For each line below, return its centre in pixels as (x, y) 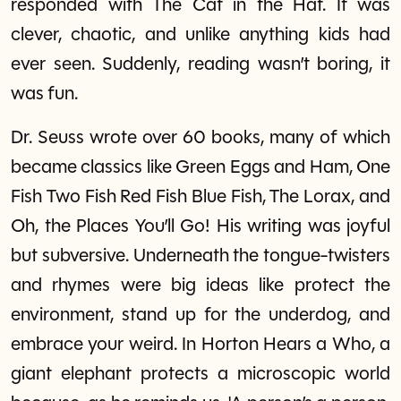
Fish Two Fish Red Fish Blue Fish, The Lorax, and (200, 197)
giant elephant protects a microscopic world (200, 374)
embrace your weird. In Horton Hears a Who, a (200, 345)
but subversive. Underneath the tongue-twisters (200, 256)
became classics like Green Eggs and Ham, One (200, 167)
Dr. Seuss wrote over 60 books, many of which (200, 138)
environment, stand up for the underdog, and (200, 315)
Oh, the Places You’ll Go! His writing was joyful (200, 226)
